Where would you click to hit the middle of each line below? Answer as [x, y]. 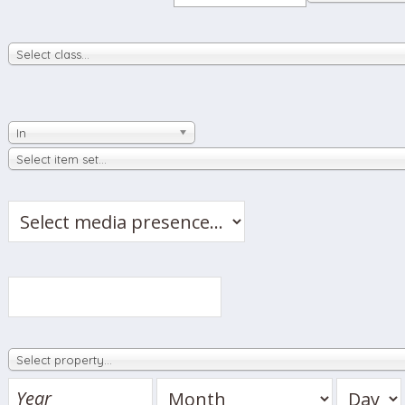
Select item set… [62, 159]
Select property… [65, 360]
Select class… [53, 54]
